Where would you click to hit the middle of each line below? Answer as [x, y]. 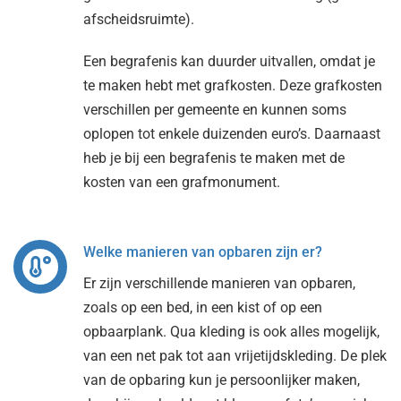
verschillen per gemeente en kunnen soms [214, 110]
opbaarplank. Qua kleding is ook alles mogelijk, [231, 332]
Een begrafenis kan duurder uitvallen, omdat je [229, 62]
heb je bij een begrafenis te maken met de [213, 158]
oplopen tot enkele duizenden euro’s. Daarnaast [231, 134]
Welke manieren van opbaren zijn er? [202, 252]
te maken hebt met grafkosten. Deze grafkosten [232, 86]
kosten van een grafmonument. [181, 183]
